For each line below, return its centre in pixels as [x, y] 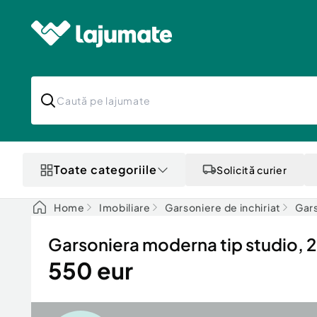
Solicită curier [252, 170]
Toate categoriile [105, 169]
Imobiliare [125, 207]
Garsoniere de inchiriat [223, 207]
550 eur [91, 270]
